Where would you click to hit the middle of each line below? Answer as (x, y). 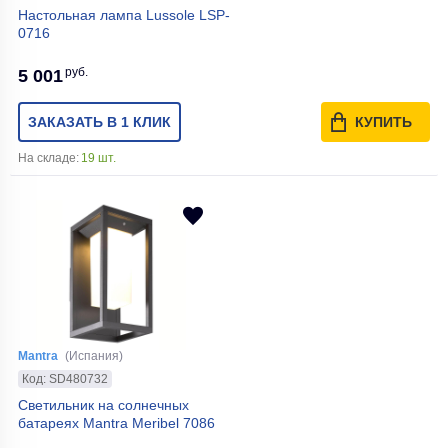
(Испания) (94, 356)
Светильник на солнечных (103, 404)
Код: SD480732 (65, 378)
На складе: (48, 158)
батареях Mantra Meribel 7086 (116, 422)
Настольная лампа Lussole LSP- (124, 15)
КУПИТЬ (383, 122)
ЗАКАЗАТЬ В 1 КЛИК (99, 122)
